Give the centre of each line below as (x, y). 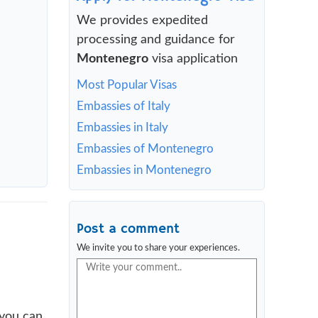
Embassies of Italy (124, 106)
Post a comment (128, 229)
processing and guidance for (156, 40)
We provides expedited (142, 21)
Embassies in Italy (122, 127)
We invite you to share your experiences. (158, 248)
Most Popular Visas (127, 85)
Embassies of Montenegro (145, 149)
